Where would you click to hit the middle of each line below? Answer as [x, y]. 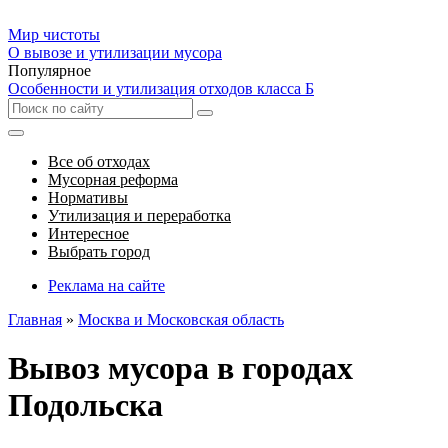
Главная [35, 319]
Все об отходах [99, 161]
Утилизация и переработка [139, 215]
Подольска [85, 405]
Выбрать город [99, 251]
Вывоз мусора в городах [180, 368]
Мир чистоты [54, 34]
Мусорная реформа [113, 179]
